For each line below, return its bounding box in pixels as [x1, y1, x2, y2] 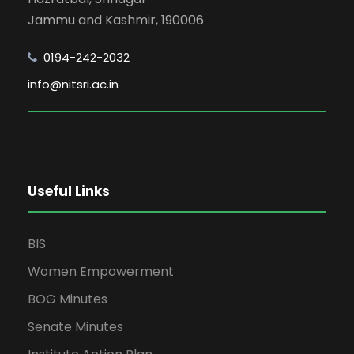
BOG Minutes [28, 290, 107, 309]
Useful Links [28, 182, 110, 201]
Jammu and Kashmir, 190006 [28, 11, 204, 30]
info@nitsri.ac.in [28, 76, 119, 93]
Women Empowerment [28, 262, 174, 281]
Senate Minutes [28, 318, 123, 337]
